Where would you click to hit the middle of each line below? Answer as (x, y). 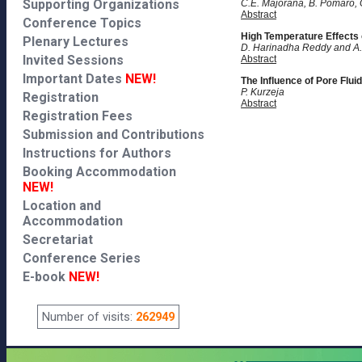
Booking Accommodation (99, 172)
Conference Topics (82, 23)
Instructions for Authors (97, 153)
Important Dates (74, 79)
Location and (62, 206)
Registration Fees (78, 116)
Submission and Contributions (114, 135)
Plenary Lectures (76, 42)
